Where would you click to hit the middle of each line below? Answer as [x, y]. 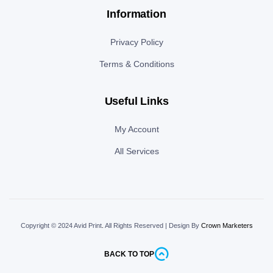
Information [136, 14]
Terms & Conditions [136, 64]
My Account [136, 129]
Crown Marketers [227, 226]
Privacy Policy [136, 42]
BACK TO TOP [129, 254]
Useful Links [136, 101]
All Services [136, 151]
